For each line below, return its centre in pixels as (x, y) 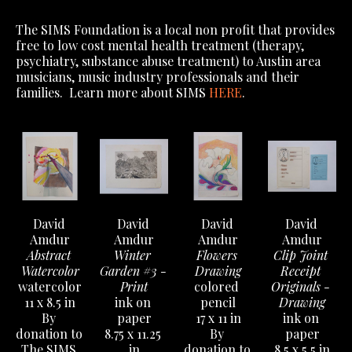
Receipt (301, 271)
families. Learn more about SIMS (112, 93)
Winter (132, 255)
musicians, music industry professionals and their (158, 77)
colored (216, 287)
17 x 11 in (218, 318)
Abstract (48, 255)
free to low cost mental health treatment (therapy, (160, 46)
